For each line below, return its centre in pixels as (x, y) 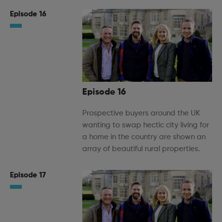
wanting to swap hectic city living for (146, 125)
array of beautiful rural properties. (141, 149)
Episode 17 (28, 175)
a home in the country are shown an (144, 137)
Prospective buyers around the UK (141, 113)
